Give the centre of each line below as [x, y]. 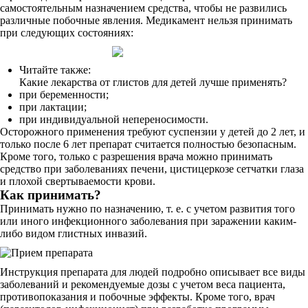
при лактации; [53, 107]
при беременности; [64, 95]
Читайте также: [55, 70]
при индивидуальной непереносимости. [114, 119]
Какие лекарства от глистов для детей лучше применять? [153, 82]
